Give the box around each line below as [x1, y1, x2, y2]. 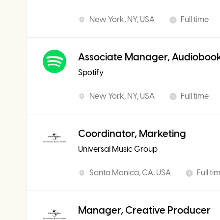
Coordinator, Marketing [78, 128, 186, 139]
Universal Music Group [78, 144, 158, 154]
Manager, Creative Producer [78, 204, 211, 216]
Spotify [78, 68, 104, 77]
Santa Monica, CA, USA [89, 168, 171, 177]
